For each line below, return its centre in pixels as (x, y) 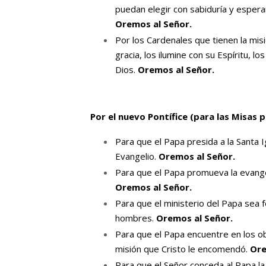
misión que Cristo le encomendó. (183, 249)
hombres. (136, 218)
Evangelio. (137, 156)
